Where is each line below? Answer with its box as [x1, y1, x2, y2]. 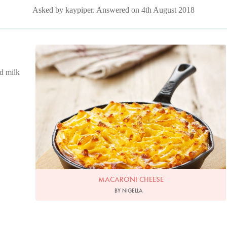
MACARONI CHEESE [98, 175, 164, 184]
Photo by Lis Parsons [105, 48, 157, 55]
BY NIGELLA [114, 187, 142, 195]
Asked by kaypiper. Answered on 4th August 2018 [32, 6, 195, 14]
